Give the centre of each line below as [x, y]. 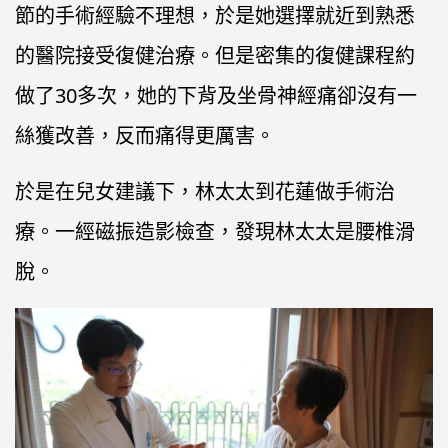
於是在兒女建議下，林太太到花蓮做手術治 [205, 192]
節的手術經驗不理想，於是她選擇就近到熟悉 [215, 16]
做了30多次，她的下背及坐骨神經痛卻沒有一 [216, 96]
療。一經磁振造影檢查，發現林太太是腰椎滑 [215, 232]
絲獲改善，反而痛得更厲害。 [145, 136]
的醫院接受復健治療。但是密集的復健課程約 [215, 56]
